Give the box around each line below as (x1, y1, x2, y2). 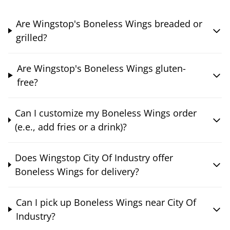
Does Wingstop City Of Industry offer (15, 151, 174, 164)
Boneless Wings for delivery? (15, 165, 140, 178)
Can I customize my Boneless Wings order (15, 106, 197, 119)
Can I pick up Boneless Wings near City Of (16, 196, 197, 208)
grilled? (16, 31, 48, 44)
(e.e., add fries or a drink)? (15, 120, 127, 133)
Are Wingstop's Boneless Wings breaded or (16, 17, 203, 30)
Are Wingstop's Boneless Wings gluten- (16, 62, 186, 74)
